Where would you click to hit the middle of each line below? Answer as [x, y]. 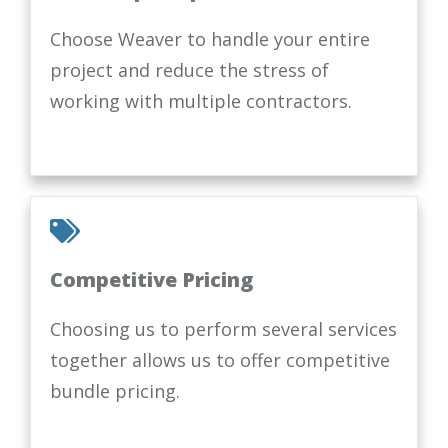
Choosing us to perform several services [223, 328]
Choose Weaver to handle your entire [210, 38]
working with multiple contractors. [201, 100]
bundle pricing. [115, 390]
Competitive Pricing [151, 279]
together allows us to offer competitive [220, 359]
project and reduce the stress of [189, 69]
